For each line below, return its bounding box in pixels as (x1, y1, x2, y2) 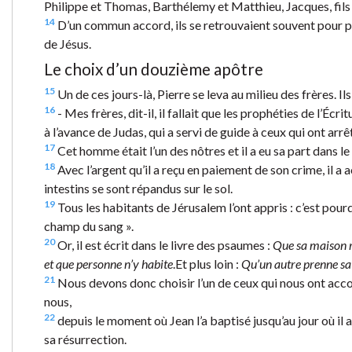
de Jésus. (44, 35, 91, 51)
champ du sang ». (44, 218, 134, 233)
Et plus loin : (175, 255, 241, 271)
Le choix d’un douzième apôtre (44, 58, 263, 79)
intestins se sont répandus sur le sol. (44, 180, 233, 196)
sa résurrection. (44, 331, 126, 346)
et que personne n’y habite (44, 255, 173, 271)
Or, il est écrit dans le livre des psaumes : (55, 236, 273, 252)
